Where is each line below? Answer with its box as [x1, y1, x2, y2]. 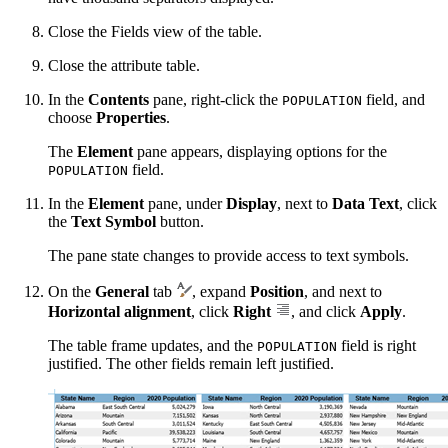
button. [156, 213, 204, 231]
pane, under [144, 195, 226, 213]
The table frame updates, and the [48, 337, 257, 355]
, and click [291, 303, 360, 321]
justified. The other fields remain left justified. [48, 355, 334, 373]
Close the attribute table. [48, 57, 200, 75]
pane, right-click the [149, 91, 282, 109]
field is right [337, 337, 416, 355]
